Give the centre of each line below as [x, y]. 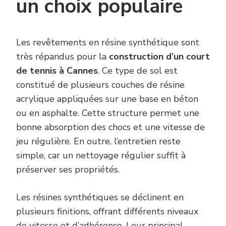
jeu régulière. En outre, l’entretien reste [98, 141]
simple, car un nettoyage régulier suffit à [101, 155]
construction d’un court [159, 56]
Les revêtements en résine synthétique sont [108, 42]
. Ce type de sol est [138, 70]
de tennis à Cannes [57, 70]
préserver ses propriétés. [68, 169]
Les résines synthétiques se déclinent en [100, 197]
